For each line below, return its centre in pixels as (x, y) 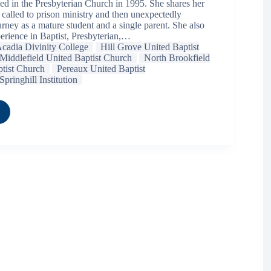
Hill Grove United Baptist (149, 47)
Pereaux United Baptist (101, 69)
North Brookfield (177, 58)
